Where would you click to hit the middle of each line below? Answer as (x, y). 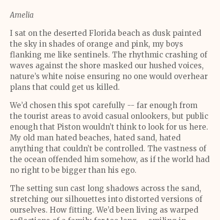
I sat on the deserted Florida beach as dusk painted (106, 33)
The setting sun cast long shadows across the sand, (106, 188)
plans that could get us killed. (65, 87)
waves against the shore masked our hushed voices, (107, 66)
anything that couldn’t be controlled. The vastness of (108, 149)
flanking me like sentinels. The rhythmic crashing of (109, 55)
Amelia (22, 15)
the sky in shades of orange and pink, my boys (96, 44)
